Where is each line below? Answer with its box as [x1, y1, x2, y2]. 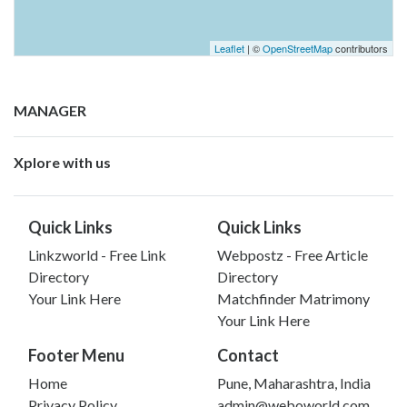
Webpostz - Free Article [217, 245, 368, 263]
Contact [217, 344, 279, 365]
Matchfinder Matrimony [217, 289, 370, 307]
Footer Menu [28, 344, 124, 365]
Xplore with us [14, 153, 111, 171]
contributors [333, 40, 388, 55]
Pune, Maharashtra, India [217, 373, 371, 392]
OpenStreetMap [263, 40, 333, 55]
